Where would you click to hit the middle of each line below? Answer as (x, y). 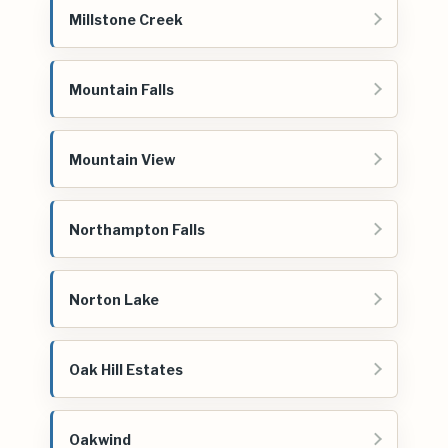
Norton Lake (114, 299)
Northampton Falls (137, 229)
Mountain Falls (121, 89)
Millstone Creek (126, 19)
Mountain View (122, 159)
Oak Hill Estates (126, 369)
